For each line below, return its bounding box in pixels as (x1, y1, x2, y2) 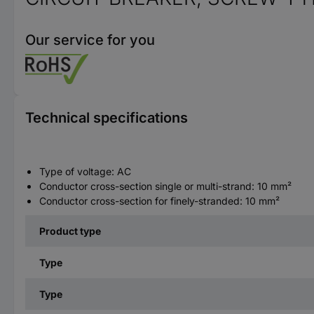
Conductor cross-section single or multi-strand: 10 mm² (39, 180, 292, 192)
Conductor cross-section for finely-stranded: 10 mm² (39, 195, 280, 207)
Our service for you (25, 32, 155, 48)
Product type (39, 225, 101, 237)
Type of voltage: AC (39, 165, 131, 177)
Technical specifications (25, 109, 188, 126)
